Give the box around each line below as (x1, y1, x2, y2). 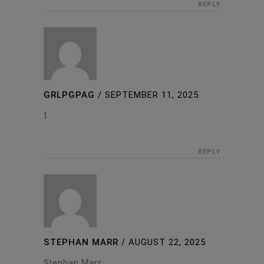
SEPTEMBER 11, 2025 (105, 89, 199, 100)
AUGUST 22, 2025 (128, 236, 206, 247)
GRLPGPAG (44, 89, 95, 100)
